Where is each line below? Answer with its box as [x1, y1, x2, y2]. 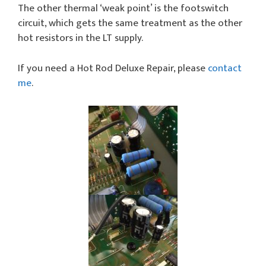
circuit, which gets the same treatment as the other [18, 15, 242, 32]
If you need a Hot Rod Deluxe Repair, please [18, 59, 208, 77]
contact [208, 59, 242, 77]
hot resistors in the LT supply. [18, 30, 143, 47]
